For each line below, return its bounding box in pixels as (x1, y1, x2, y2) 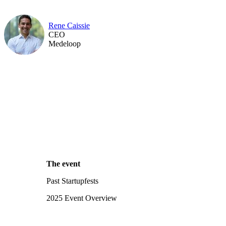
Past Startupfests (46, 177, 98, 185)
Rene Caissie (48, 21, 90, 30)
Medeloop (48, 39, 81, 48)
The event (46, 159, 80, 168)
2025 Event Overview (46, 194, 117, 202)
